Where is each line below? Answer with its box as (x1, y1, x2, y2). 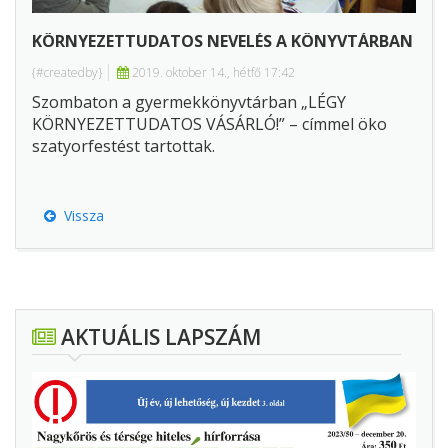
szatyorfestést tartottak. (32, 135, 215, 158)
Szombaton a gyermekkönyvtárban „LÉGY (32, 91, 346, 114)
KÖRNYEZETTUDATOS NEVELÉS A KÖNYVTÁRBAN (32, 30, 413, 53)
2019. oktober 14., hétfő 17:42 (129, 64, 295, 82)
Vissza (56, 206, 104, 226)
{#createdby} (32, 64, 103, 82)
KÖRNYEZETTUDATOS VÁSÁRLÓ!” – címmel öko (32, 113, 387, 136)
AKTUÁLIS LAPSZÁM (56, 323, 261, 352)
